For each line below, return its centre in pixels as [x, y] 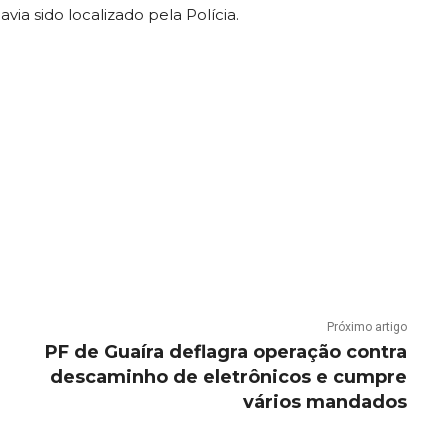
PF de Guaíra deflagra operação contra [225, 352]
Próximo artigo [366, 327]
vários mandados [324, 402]
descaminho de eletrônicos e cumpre [228, 377]
